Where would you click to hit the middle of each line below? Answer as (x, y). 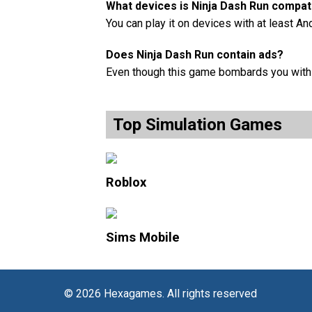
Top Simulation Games (197, 124)
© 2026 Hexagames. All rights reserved (165, 293)
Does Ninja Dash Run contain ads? (195, 54)
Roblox (126, 182)
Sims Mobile (143, 237)
